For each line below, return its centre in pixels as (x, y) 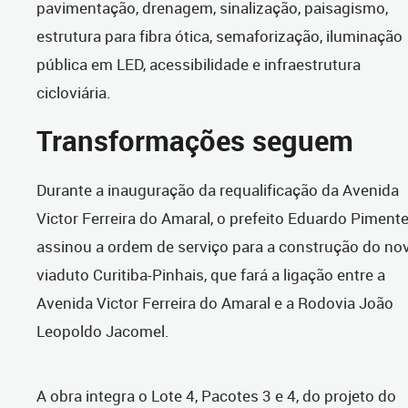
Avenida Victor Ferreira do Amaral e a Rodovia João (215, 303)
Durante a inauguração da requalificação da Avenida (218, 190)
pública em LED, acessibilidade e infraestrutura (199, 65)
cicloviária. (74, 93)
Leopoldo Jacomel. (103, 331)
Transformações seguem (195, 141)
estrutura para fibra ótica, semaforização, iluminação (219, 36)
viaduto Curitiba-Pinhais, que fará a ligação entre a (211, 275)
